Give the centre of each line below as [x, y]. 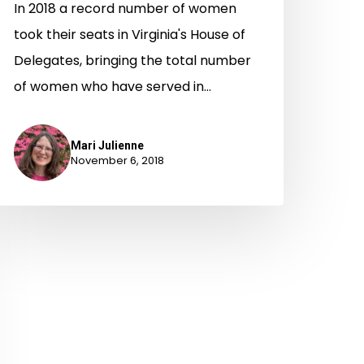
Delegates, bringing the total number [132, 60]
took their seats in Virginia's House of [130, 34]
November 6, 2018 [117, 160]
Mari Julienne [107, 145]
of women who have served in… [113, 86]
